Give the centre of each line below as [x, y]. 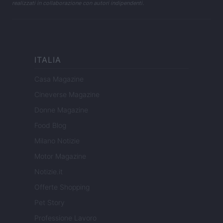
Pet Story [50, 203]
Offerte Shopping [62, 187]
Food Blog [50, 125]
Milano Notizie [57, 141]
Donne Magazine [61, 110]
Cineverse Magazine [67, 95]
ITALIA [48, 60]
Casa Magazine [59, 79]
